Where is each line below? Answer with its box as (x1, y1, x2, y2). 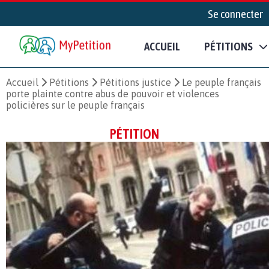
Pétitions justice (100, 76, 171, 88)
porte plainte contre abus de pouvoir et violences (6, 88, 219, 99)
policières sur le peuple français (6, 99, 145, 110)
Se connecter (208, 7, 263, 20)
